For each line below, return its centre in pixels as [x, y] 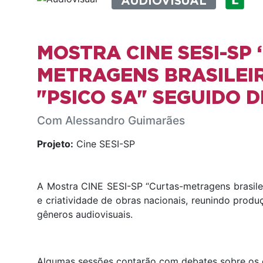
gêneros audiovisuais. [85, 214]
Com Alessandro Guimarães [111, 120]
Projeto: [55, 144]
